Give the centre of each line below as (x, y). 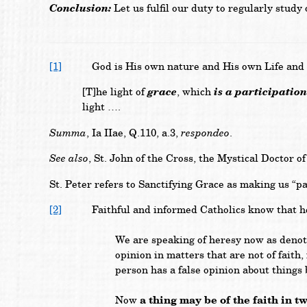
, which (195, 92)
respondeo (205, 133)
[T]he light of (115, 92)
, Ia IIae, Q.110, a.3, (134, 133)
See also (69, 159)
